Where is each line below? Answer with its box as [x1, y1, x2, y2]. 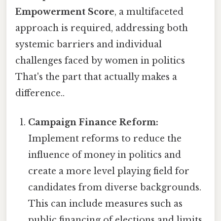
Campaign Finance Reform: [28, 117, 159, 128]
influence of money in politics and [28, 149, 182, 160]
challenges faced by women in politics [15, 55, 185, 66]
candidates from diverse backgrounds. [28, 182, 202, 193]
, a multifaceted [114, 6, 184, 17]
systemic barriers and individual [15, 38, 162, 50]
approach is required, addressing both [15, 22, 188, 34]
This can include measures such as [28, 198, 183, 209]
